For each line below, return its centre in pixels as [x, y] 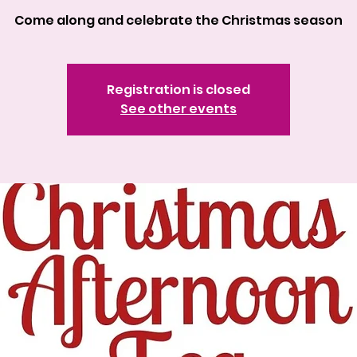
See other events [178, 109]
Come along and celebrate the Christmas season [178, 20]
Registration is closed [178, 90]
